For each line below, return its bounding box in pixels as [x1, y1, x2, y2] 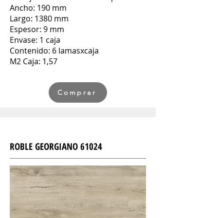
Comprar [57, 88, 97, 97]
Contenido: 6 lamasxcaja [10, 45, 99, 56]
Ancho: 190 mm [10, 2, 67, 13]
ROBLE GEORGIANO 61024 [10, 140, 102, 153]
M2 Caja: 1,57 [10, 56, 57, 67]
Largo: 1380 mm [10, 13, 69, 24]
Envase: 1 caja [10, 35, 60, 45]
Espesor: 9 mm [10, 24, 64, 35]
